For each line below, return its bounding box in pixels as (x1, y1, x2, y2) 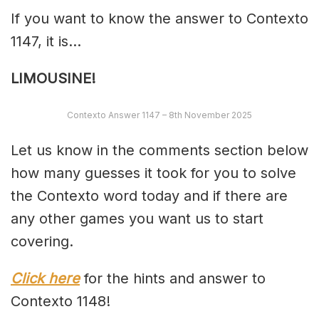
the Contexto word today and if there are (11, 187, 288, 205)
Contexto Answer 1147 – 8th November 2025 (67, 110, 252, 121)
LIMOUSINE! (11, 70, 95, 88)
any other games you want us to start (11, 210, 263, 228)
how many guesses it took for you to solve (11, 164, 296, 182)
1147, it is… (11, 33, 81, 51)
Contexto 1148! (11, 293, 110, 310)
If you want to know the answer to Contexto (11, 10, 308, 28)
